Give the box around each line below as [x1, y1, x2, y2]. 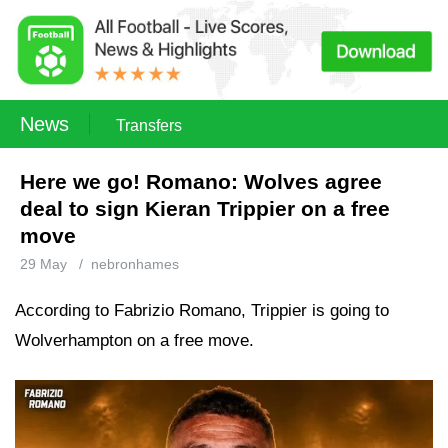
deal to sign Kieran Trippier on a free [20, 197, 390, 220]
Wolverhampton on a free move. [15, 331, 254, 350]
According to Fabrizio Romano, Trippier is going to [15, 301, 389, 320]
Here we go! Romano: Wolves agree [20, 170, 382, 193]
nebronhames [91, 256, 179, 272]
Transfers [116, 117, 182, 134]
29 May [20, 256, 67, 272]
